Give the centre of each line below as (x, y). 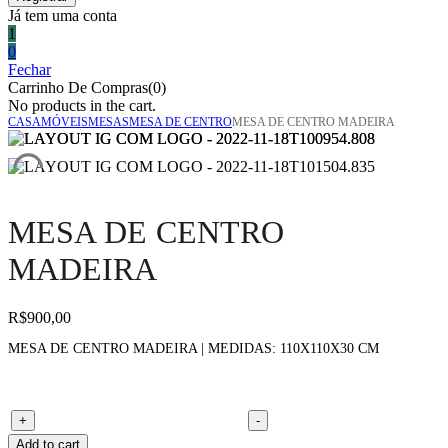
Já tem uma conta (62, 16)
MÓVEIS (64, 122)
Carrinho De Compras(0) (87, 88)
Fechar (29, 70)
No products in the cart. (82, 106)
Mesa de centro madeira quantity (141, 420)
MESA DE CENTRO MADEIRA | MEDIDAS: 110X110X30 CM (193, 349)
